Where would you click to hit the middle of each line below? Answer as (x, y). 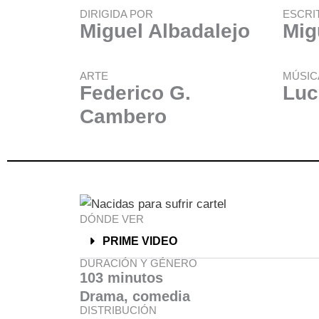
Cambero (123, 116)
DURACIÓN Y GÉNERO (138, 263)
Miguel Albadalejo (165, 31)
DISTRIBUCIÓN (118, 310)
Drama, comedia (135, 296)
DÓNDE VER (112, 219)
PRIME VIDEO (140, 241)
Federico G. (135, 93)
